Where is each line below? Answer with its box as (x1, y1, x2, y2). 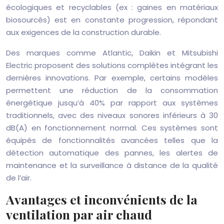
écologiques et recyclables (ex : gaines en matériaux (6, 2, 218, 12)
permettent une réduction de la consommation (6, 85, 218, 95)
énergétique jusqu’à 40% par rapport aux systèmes (6, 97, 218, 108)
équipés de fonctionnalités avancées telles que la (6, 135, 218, 145)
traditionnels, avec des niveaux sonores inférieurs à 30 (6, 110, 218, 120)
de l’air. (6, 172, 31, 183)
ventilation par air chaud (6, 206, 152, 222)
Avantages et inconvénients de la (6, 191, 197, 207)
